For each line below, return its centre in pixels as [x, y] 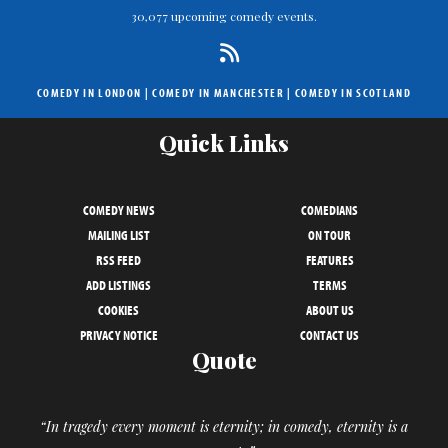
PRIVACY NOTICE [118, 334]
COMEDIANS [329, 209]
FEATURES [329, 259]
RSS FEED [118, 259]
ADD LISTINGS [118, 284]
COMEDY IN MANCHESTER [218, 93]
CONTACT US [329, 334]
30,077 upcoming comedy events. [224, 16]
